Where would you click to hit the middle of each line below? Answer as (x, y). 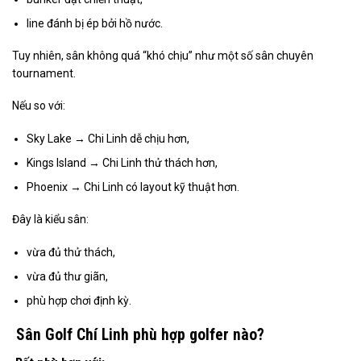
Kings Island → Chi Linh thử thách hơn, (122, 162)
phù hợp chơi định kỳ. (79, 301)
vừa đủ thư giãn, (68, 277)
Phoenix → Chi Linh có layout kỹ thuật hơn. (133, 187)
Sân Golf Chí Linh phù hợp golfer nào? (138, 334)
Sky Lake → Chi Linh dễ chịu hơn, (108, 138)
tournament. (44, 74)
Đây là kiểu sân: (50, 220)
